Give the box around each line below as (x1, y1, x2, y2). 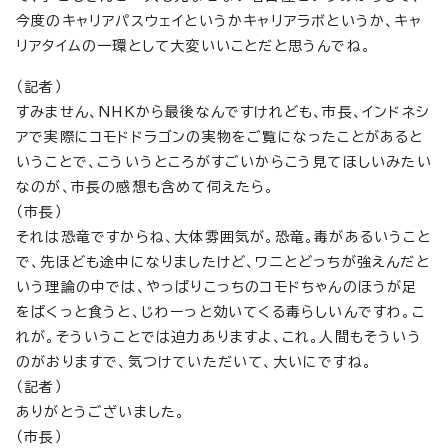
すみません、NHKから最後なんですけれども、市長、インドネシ (16, 105, 430, 119)
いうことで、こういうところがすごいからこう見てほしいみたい (16, 155, 432, 169)
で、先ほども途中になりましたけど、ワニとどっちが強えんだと (16, 255, 430, 269)
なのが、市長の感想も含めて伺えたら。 (16, 180, 275, 194)
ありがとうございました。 (16, 405, 186, 419)
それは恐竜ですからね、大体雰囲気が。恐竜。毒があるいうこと (16, 230, 431, 244)
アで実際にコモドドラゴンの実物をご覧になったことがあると (16, 130, 424, 144)
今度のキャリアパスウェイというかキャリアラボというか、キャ (16, 14, 422, 28)
